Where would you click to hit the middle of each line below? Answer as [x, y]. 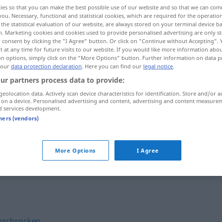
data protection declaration [46, 66]
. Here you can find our [112, 66]
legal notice [158, 66]
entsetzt [90, 110]
